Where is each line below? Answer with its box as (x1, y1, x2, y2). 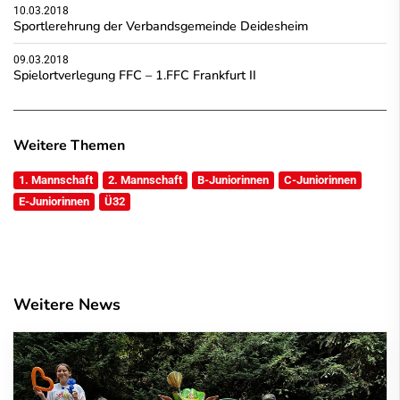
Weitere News (13, 293, 121, 315)
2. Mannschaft (108, 172, 182, 187)
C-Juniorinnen (284, 172, 356, 187)
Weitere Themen (13, 135, 125, 155)
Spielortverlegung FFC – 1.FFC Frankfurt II (13, 65, 256, 84)
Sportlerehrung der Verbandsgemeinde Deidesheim (13, 16, 308, 35)
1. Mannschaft (19, 172, 93, 187)
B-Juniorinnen (197, 172, 269, 187)
